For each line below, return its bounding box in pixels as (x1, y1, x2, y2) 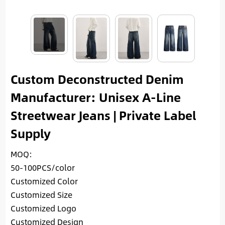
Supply (10, 124, 51, 143)
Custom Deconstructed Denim (10, 70, 184, 88)
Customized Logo (10, 202, 76, 215)
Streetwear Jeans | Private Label (10, 106, 196, 125)
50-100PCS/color (10, 161, 75, 174)
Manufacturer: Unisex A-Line (10, 88, 181, 106)
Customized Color (10, 175, 78, 188)
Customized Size (10, 188, 72, 201)
